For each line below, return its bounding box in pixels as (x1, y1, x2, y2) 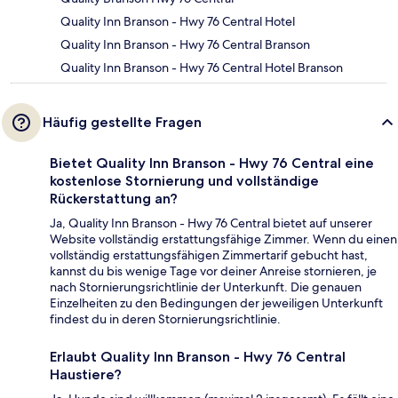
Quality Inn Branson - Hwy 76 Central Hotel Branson (60, 60, 343, 76)
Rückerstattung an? (50, 190, 178, 208)
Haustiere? (50, 366, 122, 384)
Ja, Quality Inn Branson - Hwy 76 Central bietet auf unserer (50, 215, 372, 232)
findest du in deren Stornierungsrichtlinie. (50, 311, 281, 328)
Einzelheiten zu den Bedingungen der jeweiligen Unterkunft (50, 295, 383, 312)
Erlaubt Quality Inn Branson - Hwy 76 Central (50, 348, 346, 366)
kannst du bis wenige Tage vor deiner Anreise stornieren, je (50, 263, 377, 280)
